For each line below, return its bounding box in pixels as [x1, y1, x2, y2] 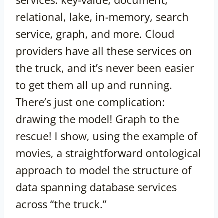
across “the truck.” [16, 197, 107, 212]
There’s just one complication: [16, 94, 165, 109]
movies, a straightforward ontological [16, 145, 201, 161]
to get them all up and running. [16, 77, 172, 92]
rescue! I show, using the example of [16, 128, 197, 144]
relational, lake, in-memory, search [16, 9, 189, 24]
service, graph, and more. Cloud [16, 26, 174, 41]
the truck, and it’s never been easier [16, 60, 194, 75]
